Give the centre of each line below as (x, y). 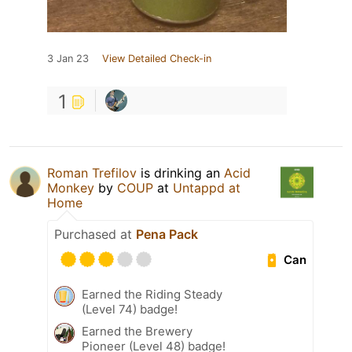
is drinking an (180, 173)
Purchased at (95, 235)
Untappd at (207, 188)
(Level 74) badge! (130, 310)
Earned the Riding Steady (152, 295)
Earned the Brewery (137, 332)
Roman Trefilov (92, 173)
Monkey (71, 188)
